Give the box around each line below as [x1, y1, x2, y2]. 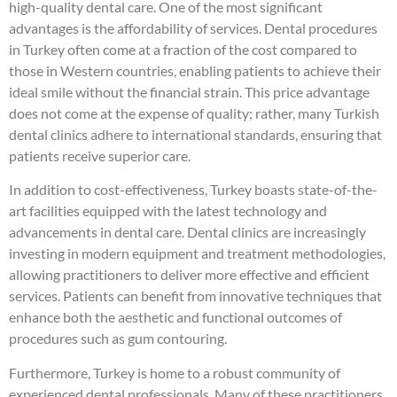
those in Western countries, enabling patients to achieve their [9, 61, 381, 79]
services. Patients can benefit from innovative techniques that [9, 287, 382, 305]
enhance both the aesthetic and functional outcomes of [9, 308, 342, 326]
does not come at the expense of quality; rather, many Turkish [9, 104, 379, 121]
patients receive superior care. [9, 146, 191, 164]
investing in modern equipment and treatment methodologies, [9, 245, 385, 262]
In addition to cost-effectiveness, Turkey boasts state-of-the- [9, 181, 378, 198]
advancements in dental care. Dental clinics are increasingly [9, 223, 366, 241]
